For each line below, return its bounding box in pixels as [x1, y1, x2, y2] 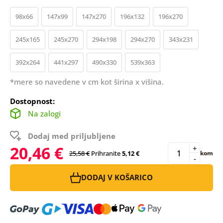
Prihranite [91, 148, 120, 158]
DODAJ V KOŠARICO [81, 172, 153, 183]
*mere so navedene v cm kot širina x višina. [9, 76, 164, 87]
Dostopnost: [9, 96, 55, 106]
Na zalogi [27, 108, 61, 118]
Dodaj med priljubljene [27, 130, 115, 141]
